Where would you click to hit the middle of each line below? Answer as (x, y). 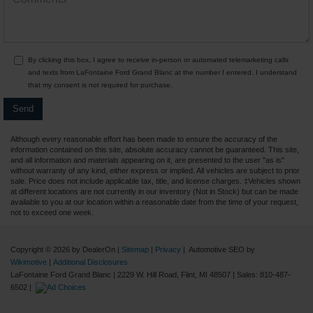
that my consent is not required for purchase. (100, 85)
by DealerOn (94, 249)
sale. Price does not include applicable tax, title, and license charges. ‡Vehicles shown (155, 181)
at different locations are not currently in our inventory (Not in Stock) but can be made (154, 191)
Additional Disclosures (90, 262)
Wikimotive (29, 262)
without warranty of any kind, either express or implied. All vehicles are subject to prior (155, 170)
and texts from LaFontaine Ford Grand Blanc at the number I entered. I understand (162, 72)
